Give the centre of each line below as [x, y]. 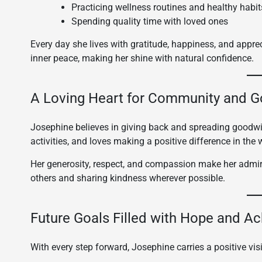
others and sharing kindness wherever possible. [128, 178]
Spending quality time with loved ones [150, 21]
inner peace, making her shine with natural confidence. [142, 58]
